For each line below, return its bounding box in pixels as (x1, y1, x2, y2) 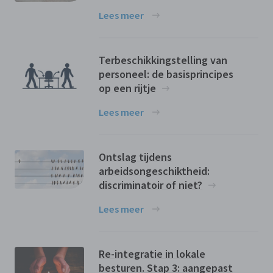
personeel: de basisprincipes (99, 66, 233, 81)
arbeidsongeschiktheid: (99, 163, 210, 178)
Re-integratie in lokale (99, 246, 205, 261)
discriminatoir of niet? (99, 177, 202, 192)
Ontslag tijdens (99, 149, 172, 164)
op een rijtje (99, 80, 156, 95)
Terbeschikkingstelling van (99, 52, 227, 67)
